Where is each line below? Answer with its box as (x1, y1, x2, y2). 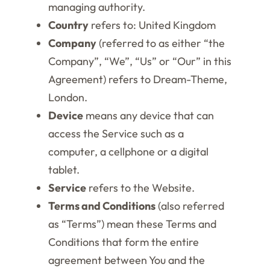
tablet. (48, 163, 80, 177)
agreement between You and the (48, 253, 205, 267)
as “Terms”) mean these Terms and (48, 217, 216, 231)
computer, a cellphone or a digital (48, 145, 209, 159)
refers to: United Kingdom (89, 18, 216, 32)
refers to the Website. (86, 181, 195, 195)
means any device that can (83, 108, 214, 122)
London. (48, 90, 87, 104)
